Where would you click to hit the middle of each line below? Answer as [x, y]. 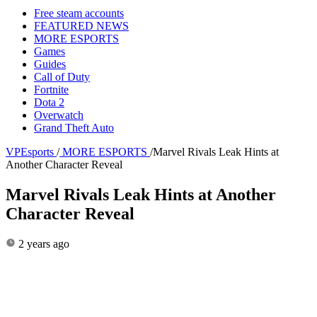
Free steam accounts [79, 13]
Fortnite [51, 89]
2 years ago [42, 243]
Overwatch [59, 115]
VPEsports [30, 151]
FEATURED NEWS [81, 25]
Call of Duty [62, 76]
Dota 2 [49, 102]
